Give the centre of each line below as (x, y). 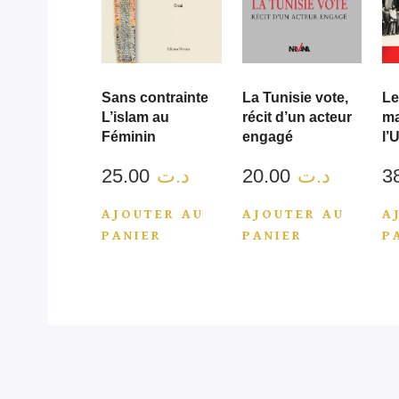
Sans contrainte (155, 98)
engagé (267, 137)
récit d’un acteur (297, 117)
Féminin (129, 137)
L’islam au (135, 117)
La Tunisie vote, (295, 98)
